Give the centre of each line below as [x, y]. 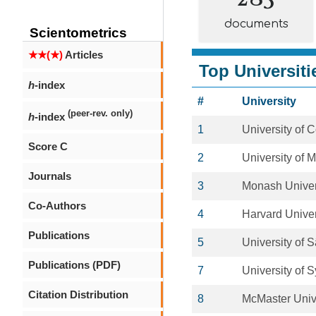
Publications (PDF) [74, 265]
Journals [50, 176]
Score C [48, 146]
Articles [83, 55]
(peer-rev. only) [100, 114]
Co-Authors [57, 206]
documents [256, 24]
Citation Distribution [78, 294]
